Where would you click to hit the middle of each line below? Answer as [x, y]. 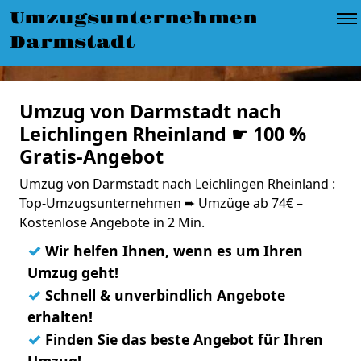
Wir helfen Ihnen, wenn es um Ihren [172, 251]
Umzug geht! [73, 272]
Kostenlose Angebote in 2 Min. [112, 222]
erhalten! [60, 317]
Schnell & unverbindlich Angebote [163, 295]
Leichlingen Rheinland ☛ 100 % [163, 134]
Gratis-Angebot [91, 156]
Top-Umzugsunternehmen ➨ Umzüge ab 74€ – [161, 203]
